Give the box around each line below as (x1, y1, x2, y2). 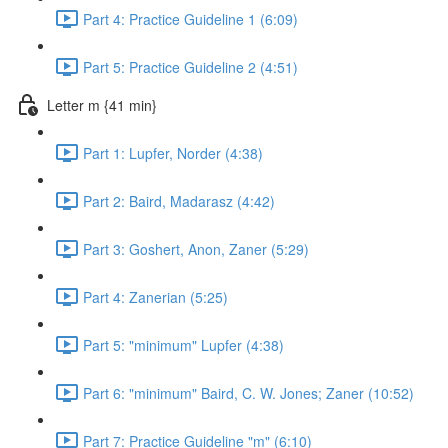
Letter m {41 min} (47, 94, 157, 115)
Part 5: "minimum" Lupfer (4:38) (83, 334, 284, 355)
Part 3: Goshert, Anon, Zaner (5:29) (83, 238, 309, 259)
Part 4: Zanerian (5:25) (83, 286, 228, 307)
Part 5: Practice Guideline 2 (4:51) (83, 56, 298, 77)
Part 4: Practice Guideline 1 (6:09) (83, 8, 298, 29)
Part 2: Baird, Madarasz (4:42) (83, 190, 275, 211)
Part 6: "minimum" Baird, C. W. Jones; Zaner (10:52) (83, 382, 414, 403)
